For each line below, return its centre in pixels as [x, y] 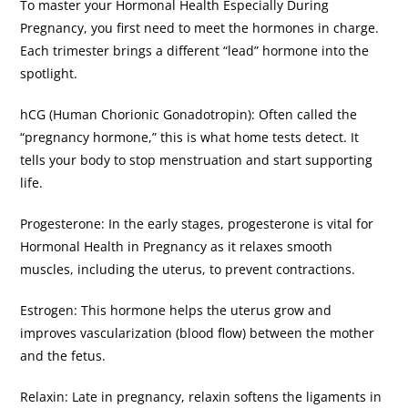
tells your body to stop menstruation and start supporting [197, 159]
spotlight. [51, 73]
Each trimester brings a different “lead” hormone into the [195, 50]
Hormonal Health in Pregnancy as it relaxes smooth [177, 246]
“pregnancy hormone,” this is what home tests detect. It [190, 137]
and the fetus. [65, 355]
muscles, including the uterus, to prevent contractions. [190, 269]
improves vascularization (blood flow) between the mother [198, 332]
